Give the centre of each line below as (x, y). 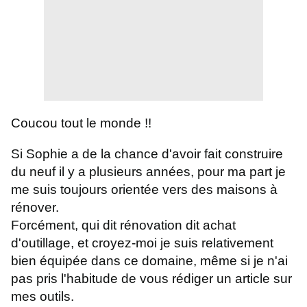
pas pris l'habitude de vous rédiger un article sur (151, 279)
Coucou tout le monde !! (81, 123)
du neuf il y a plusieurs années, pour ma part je (148, 172)
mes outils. (42, 297)
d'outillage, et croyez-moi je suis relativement (142, 243)
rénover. (35, 208)
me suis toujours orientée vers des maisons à (144, 190)
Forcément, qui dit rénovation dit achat (123, 225)
